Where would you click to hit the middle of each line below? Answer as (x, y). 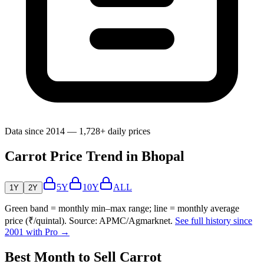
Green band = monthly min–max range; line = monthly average (122, 209)
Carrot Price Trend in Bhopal (95, 156)
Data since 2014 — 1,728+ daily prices (77, 131)
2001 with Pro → (37, 232)
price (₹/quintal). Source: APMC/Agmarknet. (89, 221)
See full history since (214, 221)
